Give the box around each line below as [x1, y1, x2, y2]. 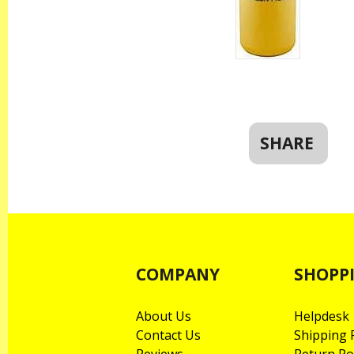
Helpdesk [294, 307, 349, 326]
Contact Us [136, 326, 201, 345]
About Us [136, 307, 191, 326]
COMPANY [136, 263, 220, 286]
